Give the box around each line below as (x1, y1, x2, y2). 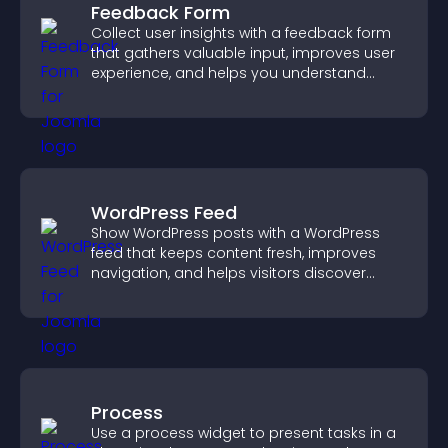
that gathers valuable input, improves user (91, 43, 395, 63)
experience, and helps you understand (91, 63, 366, 83)
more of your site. (91, 283, 216, 303)
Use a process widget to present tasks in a (91, 423, 396, 443)
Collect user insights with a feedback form (91, 23, 391, 43)
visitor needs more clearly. (91, 83, 279, 103)
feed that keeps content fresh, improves (91, 243, 376, 263)
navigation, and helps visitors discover (91, 263, 366, 283)
